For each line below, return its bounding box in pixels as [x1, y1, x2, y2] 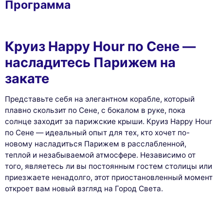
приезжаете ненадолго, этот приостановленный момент [5, 173, 213, 182]
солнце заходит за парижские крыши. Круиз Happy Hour [5, 117, 212, 127]
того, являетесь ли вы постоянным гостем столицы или [5, 162, 212, 171]
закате [5, 71, 49, 87]
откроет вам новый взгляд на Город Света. [5, 184, 163, 194]
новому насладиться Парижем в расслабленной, [5, 139, 186, 149]
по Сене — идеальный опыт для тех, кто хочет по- [5, 128, 190, 138]
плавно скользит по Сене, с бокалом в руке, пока [5, 106, 185, 115]
